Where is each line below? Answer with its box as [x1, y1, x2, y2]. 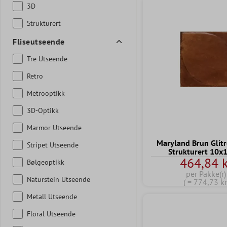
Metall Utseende [27, 192, 77, 201]
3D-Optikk [27, 105, 59, 115]
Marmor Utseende [27, 123, 82, 132]
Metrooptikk [27, 88, 65, 98]
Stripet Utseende [27, 140, 79, 149]
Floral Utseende [27, 209, 75, 218]
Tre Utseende [27, 54, 67, 63]
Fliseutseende [13, 36, 65, 47]
